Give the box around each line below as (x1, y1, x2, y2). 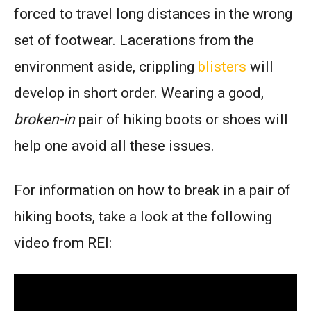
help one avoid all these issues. (14, 137, 215, 155)
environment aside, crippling (14, 58, 198, 76)
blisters (198, 58, 246, 76)
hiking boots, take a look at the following (14, 208, 272, 226)
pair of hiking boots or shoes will (75, 111, 288, 128)
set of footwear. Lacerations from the (14, 32, 254, 49)
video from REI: (14, 235, 112, 252)
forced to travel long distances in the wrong (14, 6, 292, 23)
